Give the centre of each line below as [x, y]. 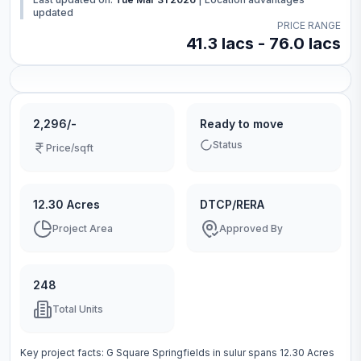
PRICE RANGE [309, 25]
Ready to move [242, 124]
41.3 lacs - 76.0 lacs [263, 44]
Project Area [83, 228]
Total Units [78, 309]
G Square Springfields [158, 353]
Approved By [251, 228]
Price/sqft [70, 148]
